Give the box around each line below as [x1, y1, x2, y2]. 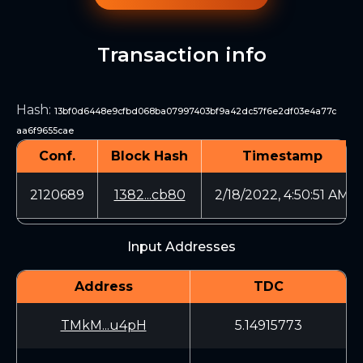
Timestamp [241, 148, 322, 164]
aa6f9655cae [16, 126, 74, 136]
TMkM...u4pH [60, 318, 147, 333]
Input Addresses [127, 239, 236, 254]
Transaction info [96, 43, 267, 66]
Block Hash [111, 148, 188, 164]
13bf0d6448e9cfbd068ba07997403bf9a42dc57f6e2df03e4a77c [54, 106, 336, 117]
